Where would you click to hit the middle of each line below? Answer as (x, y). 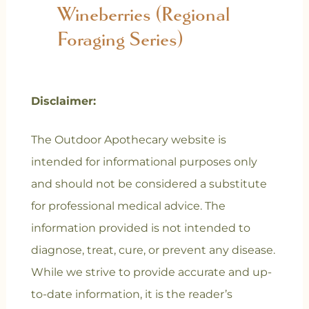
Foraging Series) (120, 39)
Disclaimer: (63, 101)
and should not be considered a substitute (149, 183)
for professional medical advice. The (128, 206)
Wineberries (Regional (143, 14)
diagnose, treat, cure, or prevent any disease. (153, 250)
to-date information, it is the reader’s (131, 294)
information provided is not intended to (140, 228)
